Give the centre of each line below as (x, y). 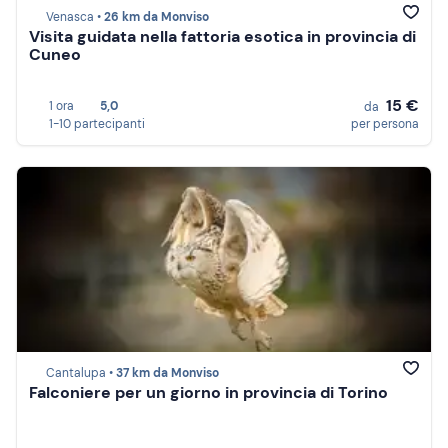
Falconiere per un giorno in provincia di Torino (208, 393)
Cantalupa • (81, 373)
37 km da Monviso (167, 373)
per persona (385, 124)
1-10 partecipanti (97, 124)
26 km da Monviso (156, 17)
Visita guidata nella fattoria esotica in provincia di (222, 37)
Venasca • (75, 17)
